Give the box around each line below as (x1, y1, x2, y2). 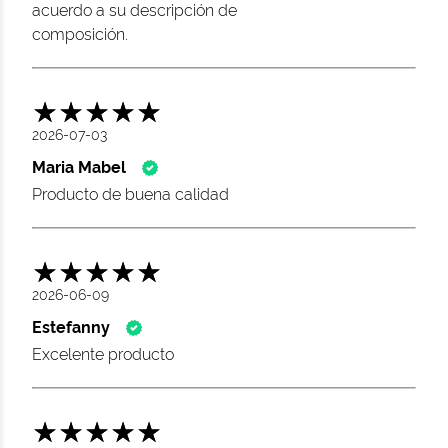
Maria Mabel (32, 158, 126, 177)
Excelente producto (32, 345, 174, 364)
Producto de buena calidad (32, 185, 229, 204)
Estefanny (32, 318, 110, 337)
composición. (32, 25, 128, 44)
